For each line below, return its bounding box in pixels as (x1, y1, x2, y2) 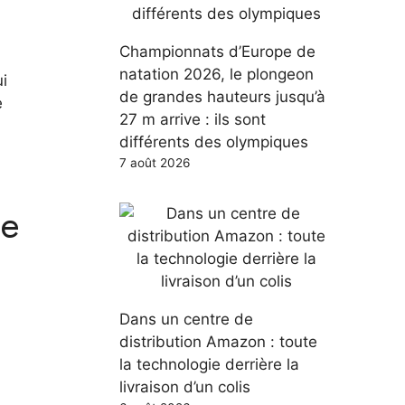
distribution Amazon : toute (119, 332, 317, 351)
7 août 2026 (119, 155, 190, 170)
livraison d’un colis (119, 377, 250, 396)
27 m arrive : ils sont (119, 109, 266, 128)
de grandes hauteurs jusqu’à (119, 87, 325, 106)
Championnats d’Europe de (119, 42, 316, 61)
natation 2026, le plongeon (119, 64, 314, 83)
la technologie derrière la (119, 354, 299, 373)
